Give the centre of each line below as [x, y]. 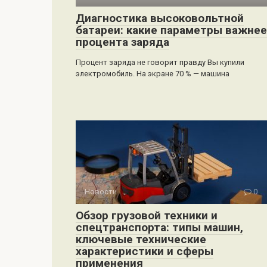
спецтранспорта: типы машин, [159, 227]
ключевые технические [141, 239]
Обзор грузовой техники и [147, 215]
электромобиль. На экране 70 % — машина [153, 73]
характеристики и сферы [145, 251]
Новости [101, 191]
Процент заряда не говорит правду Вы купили [160, 62]
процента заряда [122, 42]
